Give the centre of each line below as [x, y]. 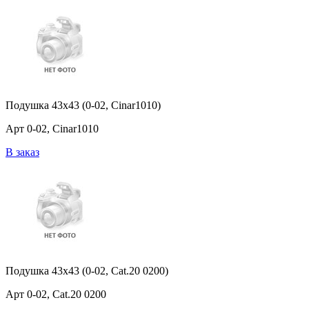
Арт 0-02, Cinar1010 [52, 129]
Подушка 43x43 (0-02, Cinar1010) [83, 106]
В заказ [22, 152]
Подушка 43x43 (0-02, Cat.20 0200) [87, 271]
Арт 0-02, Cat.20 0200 [56, 295]
